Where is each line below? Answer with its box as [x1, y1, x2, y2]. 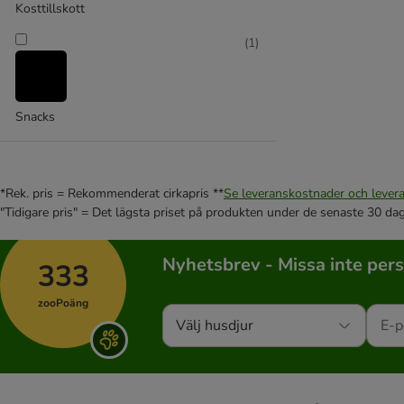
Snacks [15, 108, 55, 125]
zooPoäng [38, 296, 88, 310]
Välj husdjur [176, 316, 253, 335]
